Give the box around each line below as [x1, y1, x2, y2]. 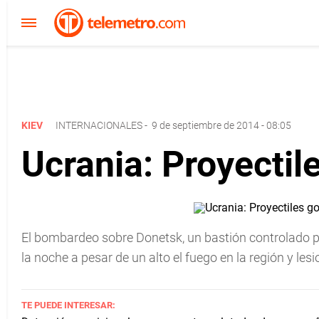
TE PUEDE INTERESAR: [21, 300, 115, 310]
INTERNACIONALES [56, 120, 142, 131]
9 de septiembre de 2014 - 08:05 [152, 120, 291, 131]
